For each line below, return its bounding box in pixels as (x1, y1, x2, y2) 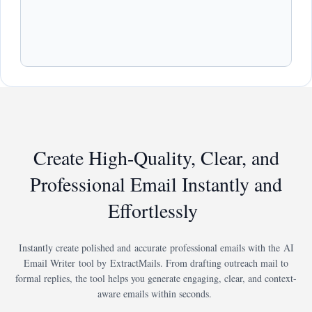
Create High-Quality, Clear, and (33, 143, 279, 171)
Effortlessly (108, 196, 204, 224)
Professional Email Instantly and (30, 170, 282, 197)
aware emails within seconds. (97, 287, 215, 301)
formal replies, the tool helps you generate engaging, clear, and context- (15, 272, 297, 286)
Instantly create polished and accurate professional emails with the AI (18, 241, 294, 255)
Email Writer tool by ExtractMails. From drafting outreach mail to (24, 256, 288, 270)
